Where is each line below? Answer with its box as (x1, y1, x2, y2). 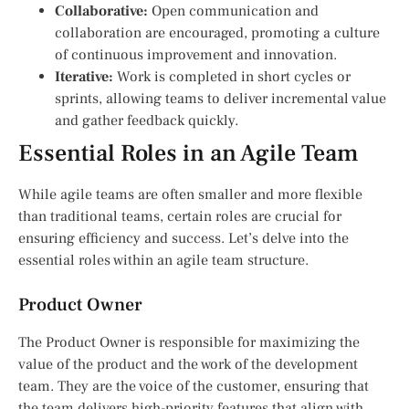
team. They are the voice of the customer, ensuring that (18, 377, 369, 396)
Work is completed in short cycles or (113, 68, 351, 87)
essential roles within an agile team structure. (18, 251, 309, 270)
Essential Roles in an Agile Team (18, 138, 359, 170)
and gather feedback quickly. (55, 111, 238, 131)
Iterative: (55, 68, 113, 87)
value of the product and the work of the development (18, 355, 358, 374)
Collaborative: (55, 2, 148, 21)
